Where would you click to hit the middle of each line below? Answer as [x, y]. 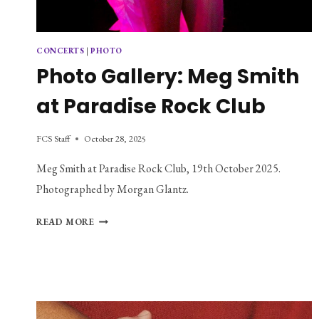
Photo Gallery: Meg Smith [168, 76]
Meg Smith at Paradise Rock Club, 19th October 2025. [158, 169]
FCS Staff [53, 139]
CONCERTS [61, 50]
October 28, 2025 [115, 139]
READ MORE [66, 222]
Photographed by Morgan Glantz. [113, 189]
